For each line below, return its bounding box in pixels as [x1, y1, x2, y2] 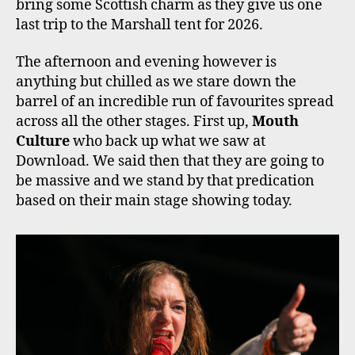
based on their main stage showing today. [16, 192, 292, 211]
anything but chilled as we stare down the [16, 73, 296, 92]
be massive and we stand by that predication [16, 172, 315, 191]
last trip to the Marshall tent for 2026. [16, 15, 263, 34]
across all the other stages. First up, [16, 113, 252, 132]
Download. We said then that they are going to [16, 152, 324, 171]
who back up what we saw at [70, 132, 265, 151]
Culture [16, 132, 70, 151]
